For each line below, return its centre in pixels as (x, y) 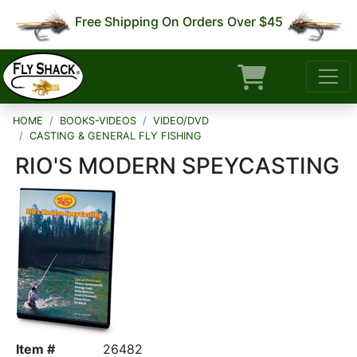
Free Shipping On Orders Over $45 (178, 21)
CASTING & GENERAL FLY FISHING (116, 136)
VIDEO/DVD (181, 121)
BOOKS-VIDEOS (98, 121)
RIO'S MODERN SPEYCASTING (177, 166)
